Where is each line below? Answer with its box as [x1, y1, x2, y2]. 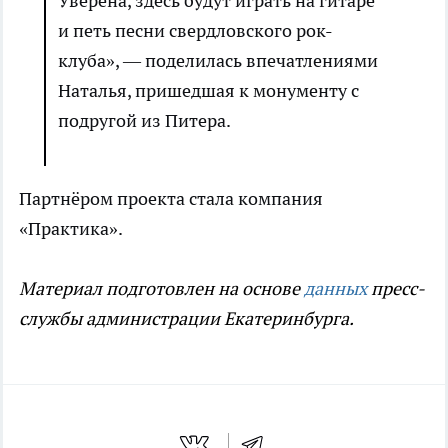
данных [304, 276, 367, 300]
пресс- [367, 276, 425, 300]
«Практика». [19, 216, 123, 240]
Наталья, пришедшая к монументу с [58, 78, 359, 102]
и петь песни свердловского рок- [58, 18, 333, 42]
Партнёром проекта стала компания [19, 186, 323, 210]
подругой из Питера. [58, 108, 231, 132]
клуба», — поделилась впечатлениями [58, 48, 378, 72]
